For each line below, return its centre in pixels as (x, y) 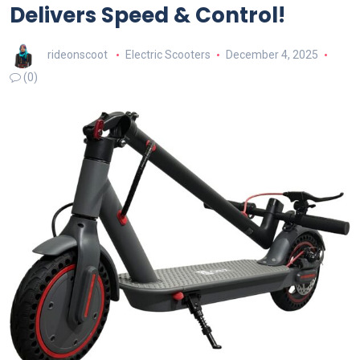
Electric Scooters (168, 54)
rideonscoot (78, 54)
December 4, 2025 (272, 54)
